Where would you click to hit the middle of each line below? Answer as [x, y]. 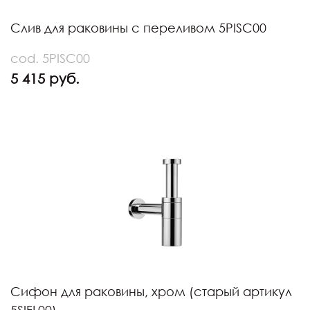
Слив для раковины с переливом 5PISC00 [138, 28]
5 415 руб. [45, 79]
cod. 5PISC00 [50, 58]
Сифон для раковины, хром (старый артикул [151, 292]
